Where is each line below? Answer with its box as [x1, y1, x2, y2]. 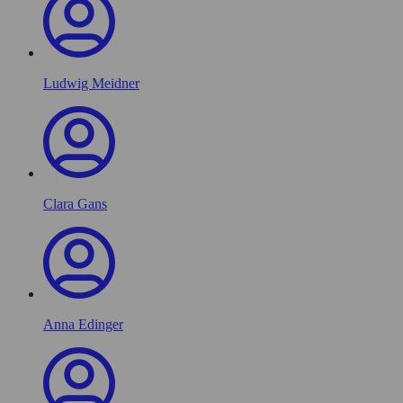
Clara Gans [43, 195, 107, 211]
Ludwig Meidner [43, 75, 139, 91]
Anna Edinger [43, 316, 123, 332]
